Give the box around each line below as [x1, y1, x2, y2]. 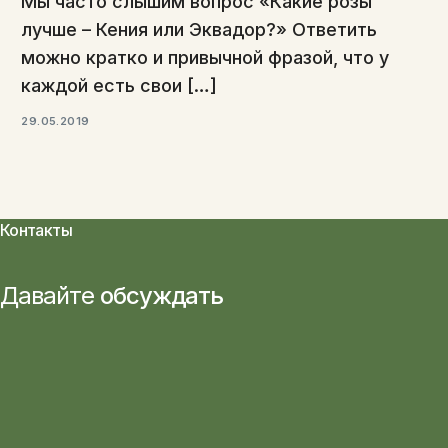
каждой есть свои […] [21, 74, 218, 96]
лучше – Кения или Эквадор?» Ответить [21, 18, 378, 40]
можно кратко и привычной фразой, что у [21, 46, 390, 68]
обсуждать [99, 280, 224, 310]
